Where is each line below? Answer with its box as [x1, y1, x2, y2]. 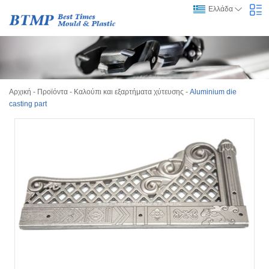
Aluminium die [190, 87, 237, 96]
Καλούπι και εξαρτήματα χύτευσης [74, 87, 184, 96]
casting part [9, 99, 47, 108]
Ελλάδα [207, 5, 235, 13]
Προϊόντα [37, 87, 68, 96]
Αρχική [9, 87, 31, 96]
